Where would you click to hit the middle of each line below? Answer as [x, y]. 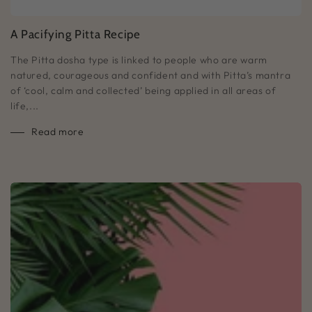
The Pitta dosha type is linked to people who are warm [139, 60]
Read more [58, 131]
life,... [25, 106]
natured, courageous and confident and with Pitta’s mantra [151, 75]
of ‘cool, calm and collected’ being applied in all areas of [143, 90]
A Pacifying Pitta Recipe [76, 34]
